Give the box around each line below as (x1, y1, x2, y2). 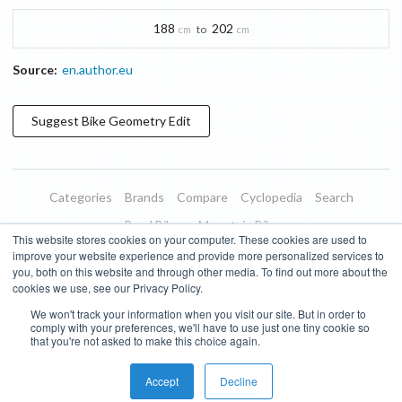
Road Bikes (123, 217, 186, 233)
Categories (48, 189, 112, 205)
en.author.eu (62, 62, 133, 78)
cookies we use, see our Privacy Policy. (13, 280, 203, 295)
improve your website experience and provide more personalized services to (13, 248, 384, 263)
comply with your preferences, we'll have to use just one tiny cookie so (31, 319, 370, 335)
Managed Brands (256, 245, 350, 261)
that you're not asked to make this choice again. (31, 333, 260, 348)
